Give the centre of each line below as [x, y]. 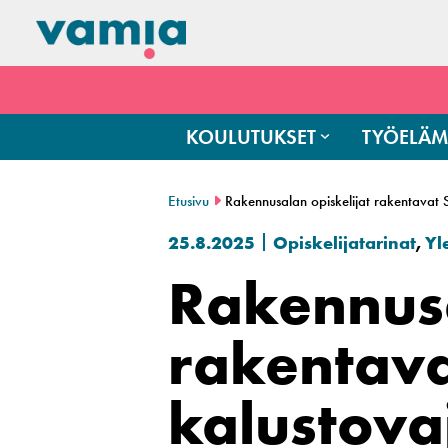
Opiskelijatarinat [344, 242]
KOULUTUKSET [251, 136]
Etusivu [188, 200]
